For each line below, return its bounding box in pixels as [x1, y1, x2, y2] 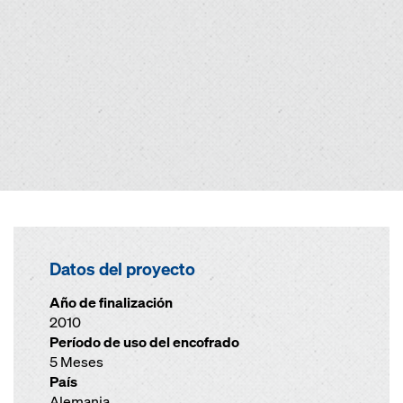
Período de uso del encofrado [49, 333, 239, 352]
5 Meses [49, 353, 103, 372]
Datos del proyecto [49, 258, 195, 280]
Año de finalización [49, 293, 173, 312]
